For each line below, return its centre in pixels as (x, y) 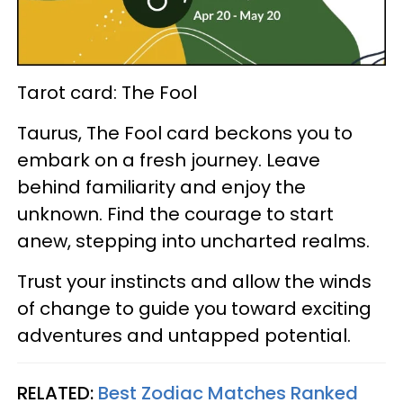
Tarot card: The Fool (107, 93)
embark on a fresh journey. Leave (169, 160)
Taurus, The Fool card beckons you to (185, 133)
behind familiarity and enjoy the (161, 187)
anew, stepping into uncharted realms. (193, 241)
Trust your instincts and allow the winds (194, 282)
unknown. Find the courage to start (175, 214)
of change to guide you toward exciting (194, 309)
